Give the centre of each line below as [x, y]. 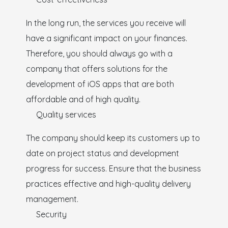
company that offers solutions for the [96, 68]
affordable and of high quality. [83, 99]
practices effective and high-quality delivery [108, 183]
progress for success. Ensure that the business [113, 168]
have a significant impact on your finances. [106, 38]
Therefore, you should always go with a [99, 53]
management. [52, 199]
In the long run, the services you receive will [106, 23]
